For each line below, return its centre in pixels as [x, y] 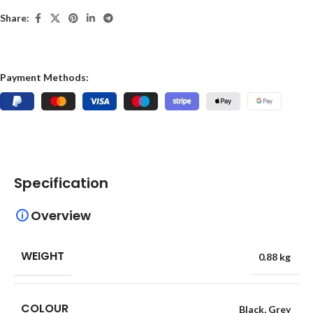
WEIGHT [43, 256]
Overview [61, 215]
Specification [61, 183]
